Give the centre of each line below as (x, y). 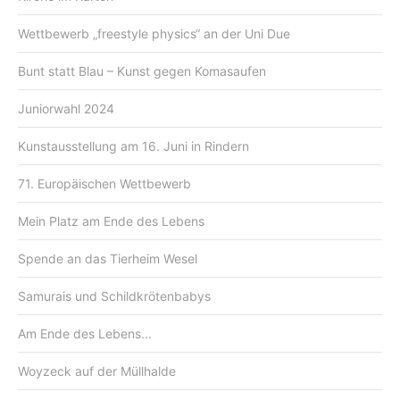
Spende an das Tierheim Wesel (108, 258)
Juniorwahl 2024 (66, 108)
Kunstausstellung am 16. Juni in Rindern (133, 146)
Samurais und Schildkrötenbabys (114, 296)
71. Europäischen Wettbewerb (104, 183)
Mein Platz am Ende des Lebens (111, 221)
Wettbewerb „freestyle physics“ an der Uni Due (154, 33)
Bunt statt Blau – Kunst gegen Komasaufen (142, 71)
